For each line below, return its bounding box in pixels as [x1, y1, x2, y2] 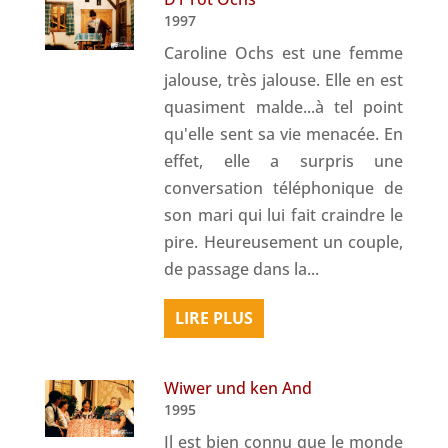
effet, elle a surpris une [164, 149, 404, 172]
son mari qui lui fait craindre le [164, 203, 404, 226]
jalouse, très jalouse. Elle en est [164, 68, 404, 91]
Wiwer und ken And [164, 376, 313, 399]
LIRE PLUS [175, 306, 254, 329]
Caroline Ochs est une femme [164, 41, 404, 64]
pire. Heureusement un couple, [164, 230, 404, 253]
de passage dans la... [164, 257, 320, 280]
